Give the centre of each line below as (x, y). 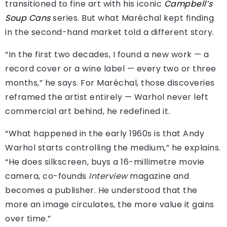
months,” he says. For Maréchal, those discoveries (110, 83)
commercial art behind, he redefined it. (88, 111)
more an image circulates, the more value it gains (110, 205)
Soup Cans (28, 18)
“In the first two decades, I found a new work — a (107, 55)
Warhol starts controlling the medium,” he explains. (113, 148)
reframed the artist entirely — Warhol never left (107, 97)
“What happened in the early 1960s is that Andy (105, 134)
